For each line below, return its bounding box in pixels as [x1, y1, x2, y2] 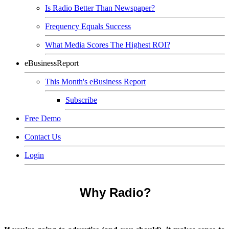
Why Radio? [80, 186, 151, 199]
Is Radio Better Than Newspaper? [45, 4, 155, 12]
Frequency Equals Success [45, 22, 131, 31]
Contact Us [25, 132, 61, 141]
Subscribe [65, 96, 97, 104]
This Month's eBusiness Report [45, 77, 146, 86]
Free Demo [25, 114, 61, 123]
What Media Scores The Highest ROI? [45, 40, 170, 49]
